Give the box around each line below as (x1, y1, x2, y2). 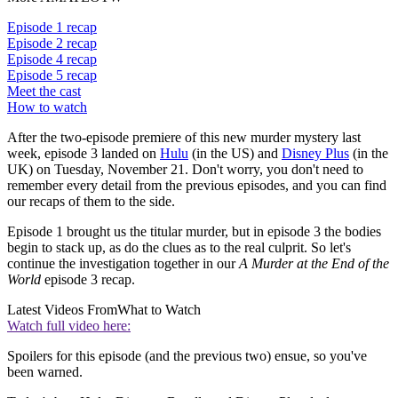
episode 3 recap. (44, 272, 135, 288)
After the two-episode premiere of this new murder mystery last (7, 130, 361, 146)
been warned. (7, 364, 83, 380)
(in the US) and (188, 146, 282, 162)
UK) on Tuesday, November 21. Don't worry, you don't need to (7, 162, 363, 178)
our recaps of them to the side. (7, 194, 175, 210)
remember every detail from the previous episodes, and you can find (7, 178, 386, 194)
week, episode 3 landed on (7, 146, 160, 162)
